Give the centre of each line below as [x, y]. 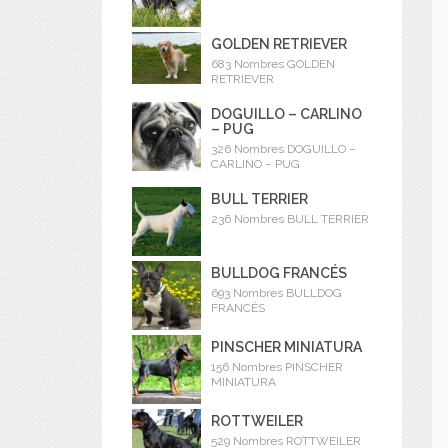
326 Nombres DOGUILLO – [283, 149]
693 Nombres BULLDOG [276, 293]
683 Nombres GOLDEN [273, 64]
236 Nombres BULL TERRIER [290, 219]
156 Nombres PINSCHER [277, 367]
